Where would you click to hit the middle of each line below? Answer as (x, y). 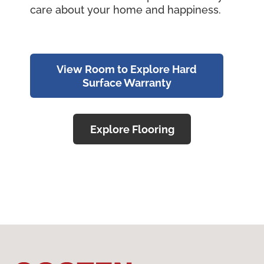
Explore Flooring (132, 129)
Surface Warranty (127, 82)
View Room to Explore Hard (127, 69)
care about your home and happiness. (126, 10)
